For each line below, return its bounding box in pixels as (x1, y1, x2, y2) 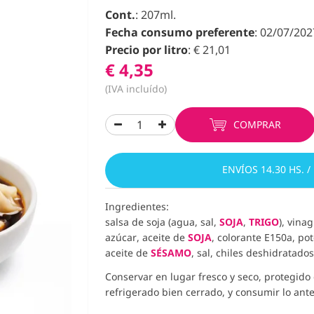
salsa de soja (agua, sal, (105, 215, 219, 229)
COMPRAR (233, 118, 281, 132)
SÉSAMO (151, 246, 191, 260)
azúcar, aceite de (105, 231, 188, 245)
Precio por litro (105, 42, 188, 58)
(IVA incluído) (105, 82, 167, 96)
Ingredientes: (105, 200, 169, 214)
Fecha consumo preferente (105, 25, 254, 41)
